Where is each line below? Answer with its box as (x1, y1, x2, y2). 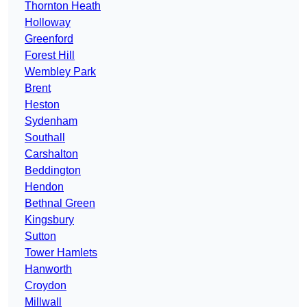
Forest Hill (25, 49, 75, 62)
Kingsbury (25, 214, 74, 226)
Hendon (25, 181, 64, 193)
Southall (25, 132, 65, 144)
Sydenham (25, 115, 77, 127)
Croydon (25, 280, 66, 292)
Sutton (25, 230, 56, 243)
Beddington (25, 164, 81, 177)
